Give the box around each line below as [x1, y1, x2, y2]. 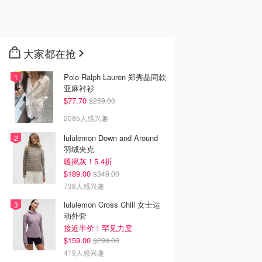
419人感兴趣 [64, 247, 104, 257]
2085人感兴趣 [64, 113, 108, 123]
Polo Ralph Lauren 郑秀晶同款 [64, 71, 166, 82]
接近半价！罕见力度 [64, 222, 132, 233]
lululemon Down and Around [64, 132, 158, 143]
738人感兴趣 [64, 181, 104, 191]
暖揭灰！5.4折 [64, 156, 112, 167]
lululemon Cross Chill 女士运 [64, 199, 160, 210]
